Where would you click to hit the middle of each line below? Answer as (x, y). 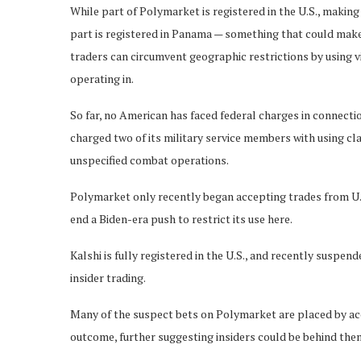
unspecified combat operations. (149, 160)
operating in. (102, 79)
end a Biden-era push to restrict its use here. (181, 219)
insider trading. (108, 278)
